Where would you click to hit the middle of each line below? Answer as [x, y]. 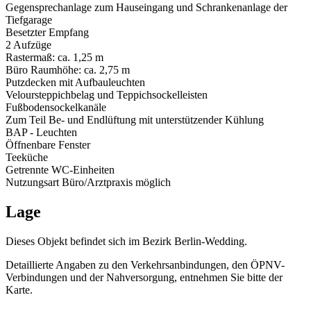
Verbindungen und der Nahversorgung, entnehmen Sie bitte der [144, 278]
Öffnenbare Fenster [48, 145]
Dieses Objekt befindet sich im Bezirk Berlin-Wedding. [126, 242]
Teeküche [27, 158]
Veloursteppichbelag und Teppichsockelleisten [107, 95]
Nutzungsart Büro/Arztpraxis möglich [88, 183]
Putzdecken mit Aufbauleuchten [75, 83]
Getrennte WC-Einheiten [60, 170]
